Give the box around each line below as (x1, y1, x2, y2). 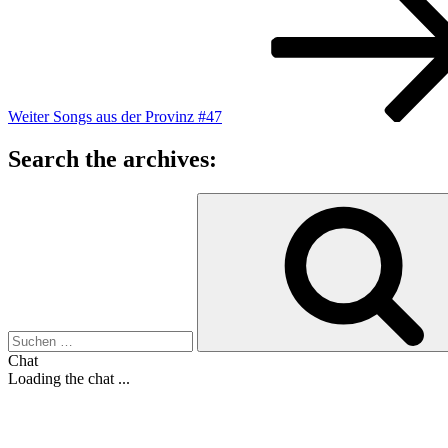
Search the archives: (8, 146, 217, 173)
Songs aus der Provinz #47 (53, 108, 222, 126)
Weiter (8, 108, 49, 126)
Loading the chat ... (8, 370, 130, 388)
